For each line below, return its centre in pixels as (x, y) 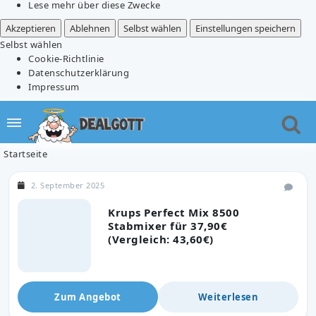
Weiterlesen (228, 297)
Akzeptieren (31, 28)
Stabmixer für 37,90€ (168, 225)
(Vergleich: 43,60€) (161, 239)
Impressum (54, 86)
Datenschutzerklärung (79, 72)
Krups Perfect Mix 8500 (174, 212)
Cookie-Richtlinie (66, 58)
